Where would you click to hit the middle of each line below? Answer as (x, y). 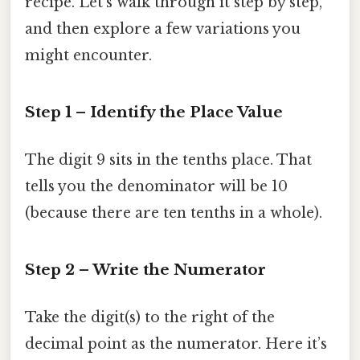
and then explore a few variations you (163, 29)
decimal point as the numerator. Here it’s (176, 344)
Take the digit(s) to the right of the (150, 318)
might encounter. (88, 56)
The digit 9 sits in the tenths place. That (168, 160)
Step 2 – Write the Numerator (145, 270)
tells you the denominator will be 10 (156, 187)
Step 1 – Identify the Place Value (154, 112)
